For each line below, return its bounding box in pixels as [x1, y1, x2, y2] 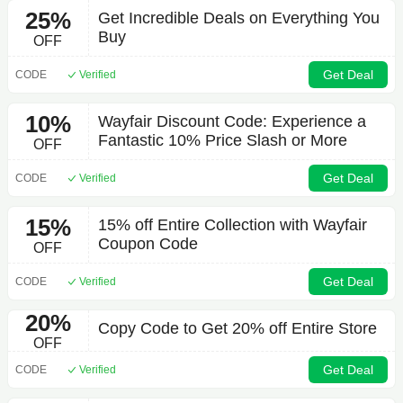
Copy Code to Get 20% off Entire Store [97, 319, 377, 337]
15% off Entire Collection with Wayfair [97, 216, 367, 234]
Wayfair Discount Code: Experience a [97, 112, 366, 130]
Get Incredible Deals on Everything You [97, 9, 380, 27]
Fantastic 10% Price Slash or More [97, 131, 347, 149]
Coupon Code [97, 235, 198, 253]
